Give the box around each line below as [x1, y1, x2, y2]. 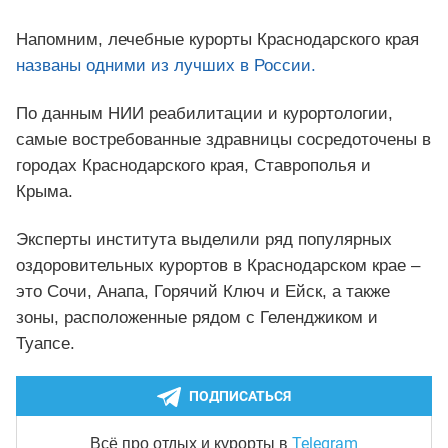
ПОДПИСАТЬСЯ [189, 387, 291, 404]
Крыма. [16, 181, 73, 201]
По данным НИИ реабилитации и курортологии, [16, 103, 393, 123]
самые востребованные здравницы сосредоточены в [16, 129, 431, 149]
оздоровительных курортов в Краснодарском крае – [16, 255, 420, 275]
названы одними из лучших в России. [16, 55, 316, 75]
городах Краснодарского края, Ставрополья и [16, 155, 371, 175]
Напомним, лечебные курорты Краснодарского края [16, 29, 419, 49]
